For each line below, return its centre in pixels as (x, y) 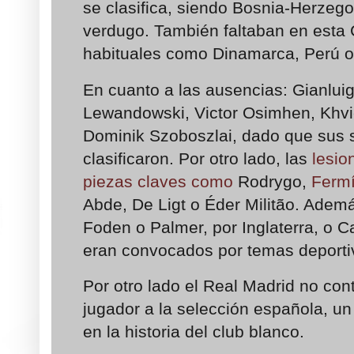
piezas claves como (158, 181)
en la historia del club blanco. (194, 332)
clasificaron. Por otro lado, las (198, 158)
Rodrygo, (272, 181)
